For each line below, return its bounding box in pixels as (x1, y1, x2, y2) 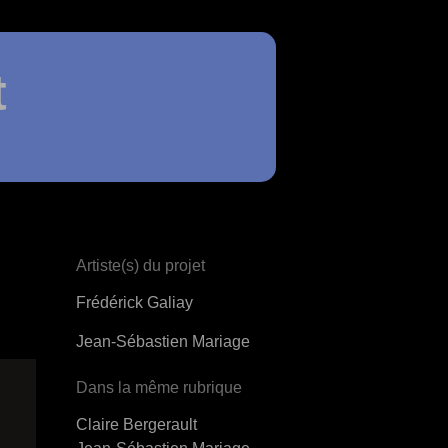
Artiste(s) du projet (76, 257, 205, 274)
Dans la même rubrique (76, 379, 242, 396)
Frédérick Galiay (76, 294, 193, 311)
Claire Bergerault (76, 416, 197, 433)
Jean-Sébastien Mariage (76, 333, 250, 350)
